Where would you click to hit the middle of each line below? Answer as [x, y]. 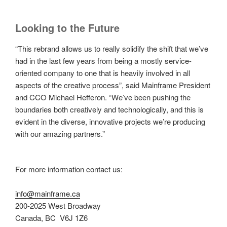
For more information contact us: [69, 169]
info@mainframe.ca [48, 194]
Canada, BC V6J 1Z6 [51, 218]
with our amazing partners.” [60, 133]
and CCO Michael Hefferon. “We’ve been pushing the [103, 97]
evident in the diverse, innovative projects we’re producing [110, 121]
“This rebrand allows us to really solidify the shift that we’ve [112, 48]
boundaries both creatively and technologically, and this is [109, 109]
